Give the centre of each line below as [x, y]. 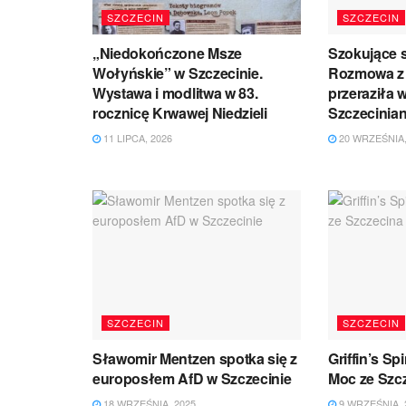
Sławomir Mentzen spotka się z [195, 358]
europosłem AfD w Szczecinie [192, 378]
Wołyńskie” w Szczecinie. [178, 73]
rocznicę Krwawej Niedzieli [180, 113]
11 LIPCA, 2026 [136, 138]
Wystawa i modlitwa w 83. [175, 93]
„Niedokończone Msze [167, 53]
